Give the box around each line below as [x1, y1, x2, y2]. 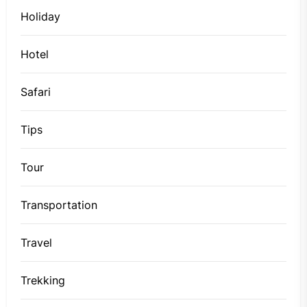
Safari [21, 84, 51, 99]
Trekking [21, 273, 65, 287]
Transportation [21, 197, 97, 212]
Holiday [21, 9, 60, 23]
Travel [21, 235, 52, 249]
